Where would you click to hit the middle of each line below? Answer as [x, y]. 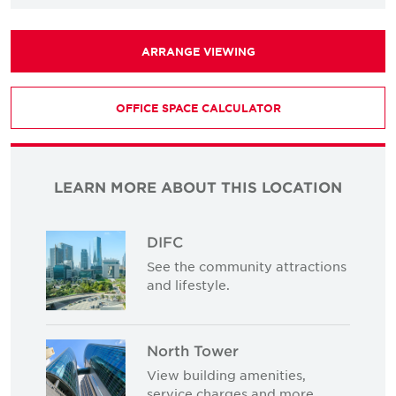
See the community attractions [247, 266]
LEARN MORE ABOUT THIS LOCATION [198, 187]
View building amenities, [226, 374]
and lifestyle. [188, 284]
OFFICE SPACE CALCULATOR [198, 108]
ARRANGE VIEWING [198, 51]
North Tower [193, 350]
